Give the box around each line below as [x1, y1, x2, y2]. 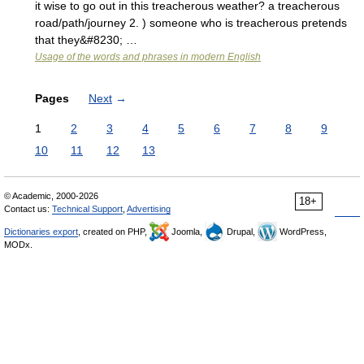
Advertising [127, 204, 171, 214]
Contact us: [4, 204, 52, 214]
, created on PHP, [78, 227, 149, 236]
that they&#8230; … [35, 33, 137, 46]
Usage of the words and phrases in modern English [35, 51, 261, 63]
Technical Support [52, 204, 123, 214]
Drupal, [224, 227, 258, 236]
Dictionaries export [4, 227, 78, 236]
